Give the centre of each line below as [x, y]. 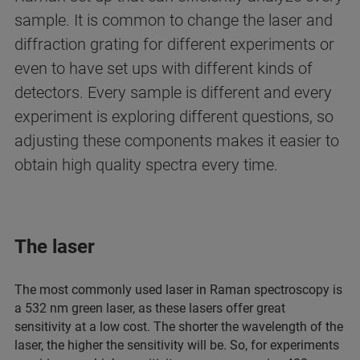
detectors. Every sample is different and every [173, 93]
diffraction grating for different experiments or [174, 45]
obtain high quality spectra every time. [146, 165]
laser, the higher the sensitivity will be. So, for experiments [177, 346]
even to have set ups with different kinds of [164, 69]
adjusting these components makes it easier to [177, 141]
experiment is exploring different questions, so [174, 117]
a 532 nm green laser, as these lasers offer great [150, 309]
